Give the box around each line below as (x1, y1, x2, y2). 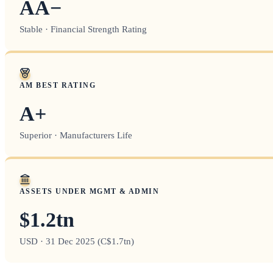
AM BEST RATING (19, 80, 96, 90)
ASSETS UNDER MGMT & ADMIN (19, 186, 159, 196)
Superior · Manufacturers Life (19, 130, 132, 140)
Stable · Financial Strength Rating (19, 24, 147, 34)
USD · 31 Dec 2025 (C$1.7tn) (19, 236, 134, 246)
